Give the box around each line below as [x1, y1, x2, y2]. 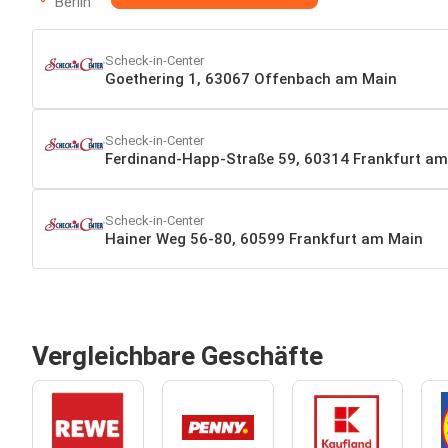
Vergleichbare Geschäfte [32, 341, 323, 371]
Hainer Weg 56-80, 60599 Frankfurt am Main [105, 229, 423, 248]
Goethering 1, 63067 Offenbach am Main [105, 69, 397, 88]
